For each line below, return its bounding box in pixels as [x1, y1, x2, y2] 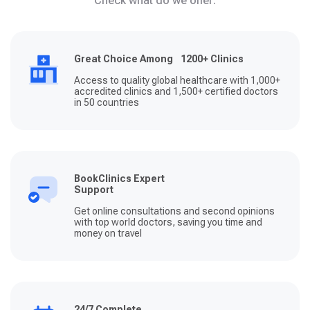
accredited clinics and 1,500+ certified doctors [74, 85, 278, 97]
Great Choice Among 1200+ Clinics [74, 53, 244, 64]
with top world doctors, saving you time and [74, 216, 262, 228]
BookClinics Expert [74, 172, 165, 184]
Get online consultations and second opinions [74, 205, 275, 217]
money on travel [74, 227, 142, 239]
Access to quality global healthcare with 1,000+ [74, 74, 280, 86]
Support [74, 183, 113, 195]
